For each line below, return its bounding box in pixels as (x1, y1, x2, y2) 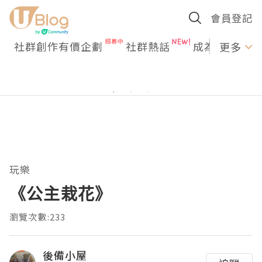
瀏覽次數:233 (9, 211, 66, 223)
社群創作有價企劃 (14, 39, 103, 54)
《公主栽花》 (9, 182, 112, 205)
